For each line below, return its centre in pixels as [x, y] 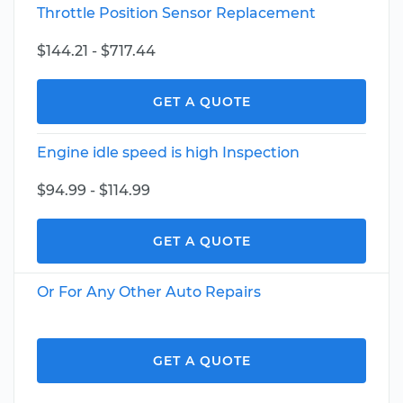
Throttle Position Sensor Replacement [176, 13]
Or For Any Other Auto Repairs [149, 292]
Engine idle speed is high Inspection [168, 152]
